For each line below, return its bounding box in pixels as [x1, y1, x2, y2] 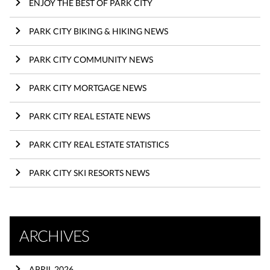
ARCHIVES [19, 225, 89, 245]
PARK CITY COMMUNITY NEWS [29, 54, 153, 64]
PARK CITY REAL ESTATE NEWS [29, 110, 150, 121]
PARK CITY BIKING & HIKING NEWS [29, 25, 168, 36]
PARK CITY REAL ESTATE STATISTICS [29, 139, 169, 149]
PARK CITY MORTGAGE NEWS [29, 82, 146, 93]
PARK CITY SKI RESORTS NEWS [29, 167, 149, 178]
